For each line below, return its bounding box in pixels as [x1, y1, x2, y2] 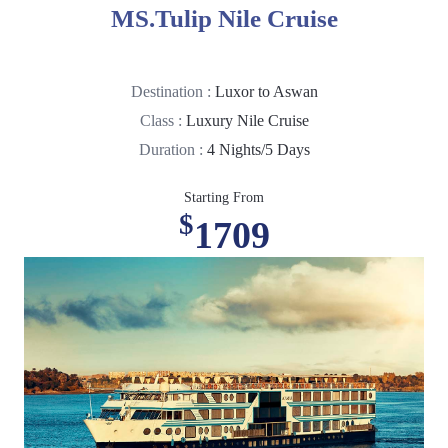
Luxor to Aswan [214, 82, 318, 100]
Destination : [130, 82, 215, 100]
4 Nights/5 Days [206, 140, 310, 158]
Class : [139, 111, 186, 129]
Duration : [138, 140, 207, 158]
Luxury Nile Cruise [185, 111, 309, 129]
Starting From [184, 189, 264, 205]
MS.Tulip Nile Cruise [110, 4, 338, 32]
